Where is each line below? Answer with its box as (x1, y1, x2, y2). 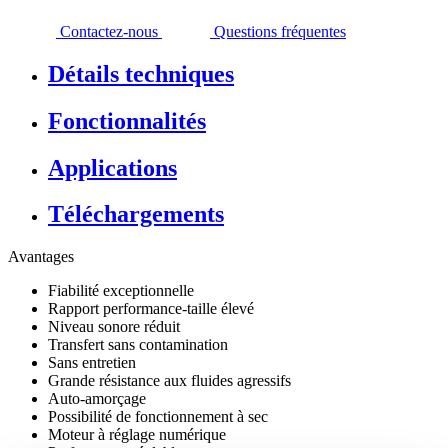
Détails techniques (48, 60, 234, 87)
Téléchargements (48, 201, 224, 228)
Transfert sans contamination (48, 336, 228, 354)
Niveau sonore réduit (48, 318, 180, 336)
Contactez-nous (60, 22, 158, 40)
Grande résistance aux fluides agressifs (48, 372, 291, 390)
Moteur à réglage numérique (48, 426, 226, 444)
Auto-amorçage (48, 390, 146, 408)
